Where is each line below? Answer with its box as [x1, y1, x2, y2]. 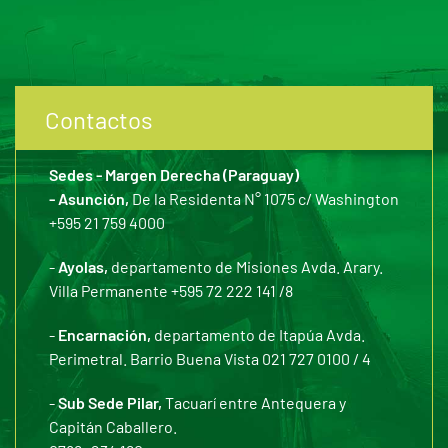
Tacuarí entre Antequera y [162, 393, 346, 412]
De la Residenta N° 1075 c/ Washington [129, 189, 399, 208]
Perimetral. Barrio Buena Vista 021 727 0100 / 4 [49, 349, 371, 368]
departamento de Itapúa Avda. [151, 325, 365, 344]
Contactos [45, 105, 153, 134]
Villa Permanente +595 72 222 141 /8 [49, 281, 293, 300]
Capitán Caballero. [49, 417, 177, 436]
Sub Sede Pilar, [58, 393, 162, 412]
